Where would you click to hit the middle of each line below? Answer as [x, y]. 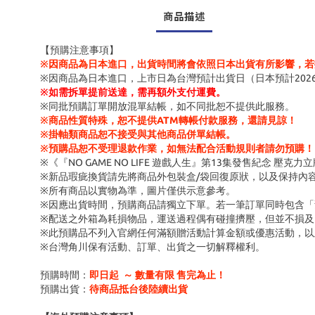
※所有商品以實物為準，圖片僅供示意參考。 [138, 191]
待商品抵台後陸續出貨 [139, 289]
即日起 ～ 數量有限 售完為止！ [157, 275]
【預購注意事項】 [79, 50]
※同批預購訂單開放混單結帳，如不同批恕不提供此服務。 [167, 106]
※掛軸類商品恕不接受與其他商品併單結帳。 [138, 134]
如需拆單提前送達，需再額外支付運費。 [137, 92]
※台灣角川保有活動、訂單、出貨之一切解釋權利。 [153, 247]
